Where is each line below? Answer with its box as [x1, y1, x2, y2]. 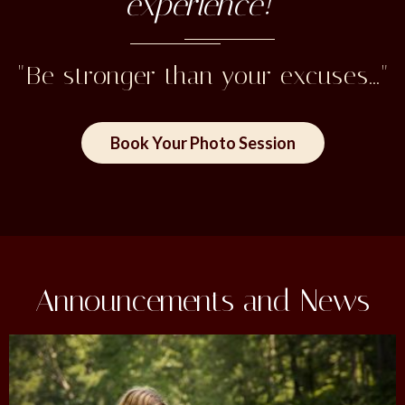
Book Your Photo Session [109, 132, 296, 153]
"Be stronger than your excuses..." [15, 60, 390, 90]
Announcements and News [35, 281, 370, 319]
